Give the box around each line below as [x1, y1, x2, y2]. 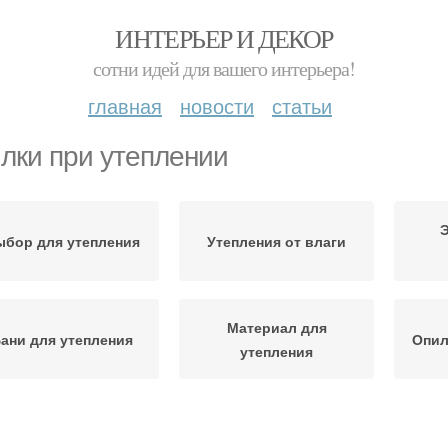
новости [180, 91, 254, 120]
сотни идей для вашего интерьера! [93, 55, 355, 82]
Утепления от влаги [207, 231, 346, 251]
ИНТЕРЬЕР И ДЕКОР [115, 21, 333, 55]
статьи [272, 91, 332, 120]
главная [88, 91, 162, 120]
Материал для [226, 317, 327, 337]
